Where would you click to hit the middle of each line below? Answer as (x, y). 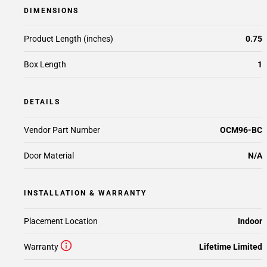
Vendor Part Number (62, 130)
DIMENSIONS (51, 11)
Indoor (250, 221)
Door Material (49, 156)
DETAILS (42, 102)
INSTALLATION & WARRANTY (85, 193)
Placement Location (61, 221)
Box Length (45, 64)
